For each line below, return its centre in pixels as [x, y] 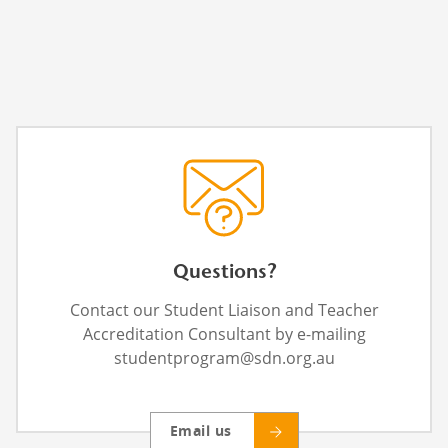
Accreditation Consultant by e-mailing [224, 334]
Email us [200, 432]
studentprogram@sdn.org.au [224, 358]
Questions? [224, 273]
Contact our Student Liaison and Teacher [224, 310]
